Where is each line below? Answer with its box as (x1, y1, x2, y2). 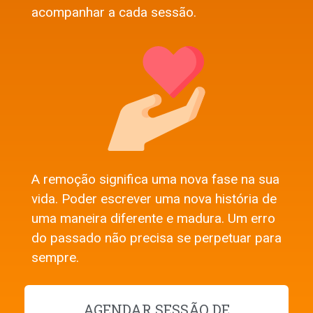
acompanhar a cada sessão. (31, 3, 196, 20)
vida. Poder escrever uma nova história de (31, 191, 277, 208)
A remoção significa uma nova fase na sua (31, 171, 279, 188)
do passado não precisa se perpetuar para (31, 230, 282, 247)
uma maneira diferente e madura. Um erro (31, 210, 275, 227)
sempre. (31, 249, 79, 266)
